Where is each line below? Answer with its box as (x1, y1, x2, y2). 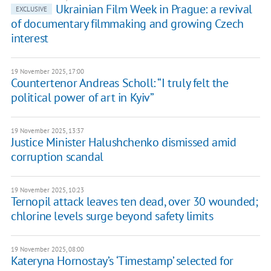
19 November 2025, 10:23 (10, 186, 84, 195)
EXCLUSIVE (15, 5, 47, 14)
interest (10, 30, 48, 47)
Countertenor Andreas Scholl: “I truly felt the (10, 75, 229, 91)
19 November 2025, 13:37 (10, 126, 84, 135)
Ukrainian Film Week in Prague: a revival (55, 1, 252, 18)
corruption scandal (10, 149, 103, 165)
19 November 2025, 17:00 (10, 67, 84, 76)
